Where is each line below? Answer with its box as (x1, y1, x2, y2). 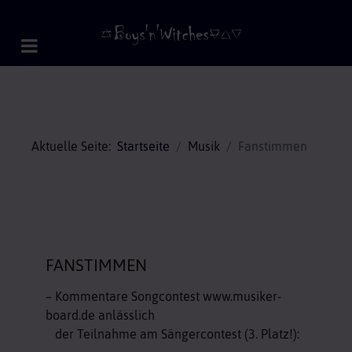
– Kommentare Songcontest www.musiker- (46, 289, 281, 303)
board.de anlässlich (46, 308, 155, 322)
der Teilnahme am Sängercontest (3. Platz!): (46, 327, 299, 341)
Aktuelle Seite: (31, 139, 117, 153)
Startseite (117, 139, 170, 153)
